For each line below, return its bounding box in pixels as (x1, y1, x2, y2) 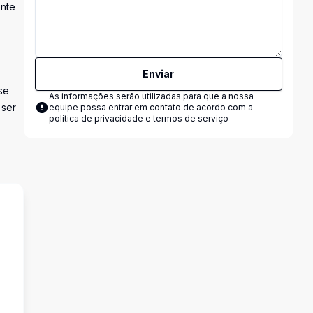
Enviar (143, 68, 175, 80)
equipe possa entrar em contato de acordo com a (48, 102, 253, 112)
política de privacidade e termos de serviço (48, 113, 228, 124)
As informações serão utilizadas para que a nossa (48, 91, 254, 101)
